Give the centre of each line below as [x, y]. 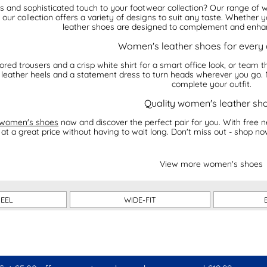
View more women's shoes [212, 164]
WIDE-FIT [140, 199]
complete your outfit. [211, 84]
